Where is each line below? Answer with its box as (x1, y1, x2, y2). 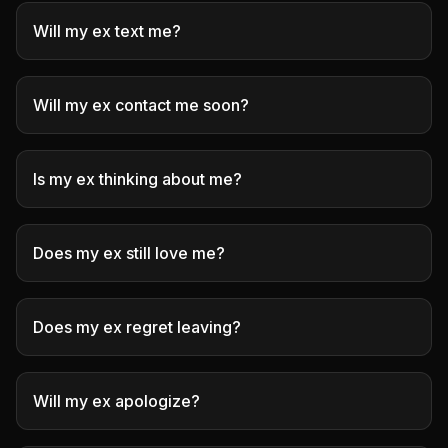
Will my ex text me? (33, 21, 181, 41)
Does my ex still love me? (33, 243, 225, 263)
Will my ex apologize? (33, 391, 200, 411)
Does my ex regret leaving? (33, 317, 241, 337)
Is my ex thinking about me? (33, 169, 242, 189)
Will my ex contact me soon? (33, 95, 249, 115)
